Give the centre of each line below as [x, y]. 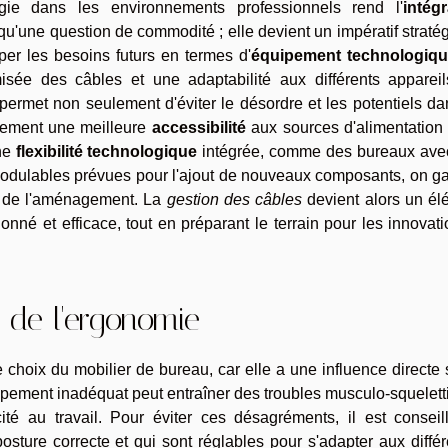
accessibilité [198, 127]
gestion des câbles [234, 199]
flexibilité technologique [106, 151]
